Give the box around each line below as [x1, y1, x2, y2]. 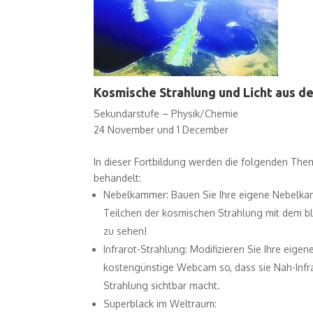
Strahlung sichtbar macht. [103, 279, 221, 291]
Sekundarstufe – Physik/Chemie [94, 107, 239, 119]
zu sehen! [103, 224, 147, 237]
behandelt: [94, 171, 142, 184]
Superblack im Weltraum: [103, 297, 217, 310]
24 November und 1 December [94, 123, 229, 136]
